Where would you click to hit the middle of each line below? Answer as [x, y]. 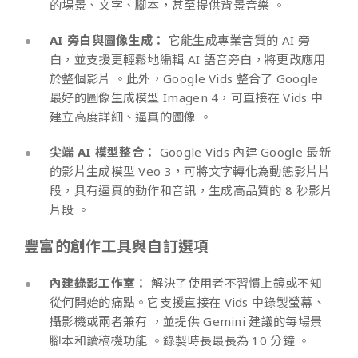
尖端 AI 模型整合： [103, 151]
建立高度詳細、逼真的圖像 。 [134, 116]
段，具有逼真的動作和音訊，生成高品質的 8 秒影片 [191, 190]
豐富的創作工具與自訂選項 [117, 245]
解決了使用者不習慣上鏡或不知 [235, 282]
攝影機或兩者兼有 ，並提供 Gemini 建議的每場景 [186, 321]
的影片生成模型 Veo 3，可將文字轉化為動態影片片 [190, 171]
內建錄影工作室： [99, 282]
